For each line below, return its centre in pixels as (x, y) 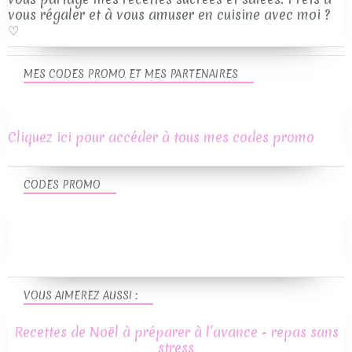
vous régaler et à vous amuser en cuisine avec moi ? (169, 15)
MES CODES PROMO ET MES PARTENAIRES (131, 74)
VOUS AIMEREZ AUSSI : (81, 296)
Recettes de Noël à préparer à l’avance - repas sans (176, 332)
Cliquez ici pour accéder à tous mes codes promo (161, 137)
